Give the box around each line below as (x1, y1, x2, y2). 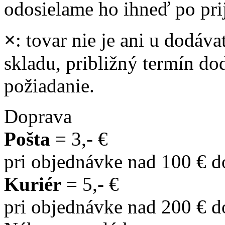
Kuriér (4, 173, 61, 195)
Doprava (4, 105, 72, 127)
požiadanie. (4, 74, 94, 96)
